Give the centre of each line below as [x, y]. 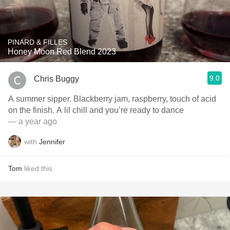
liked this [37, 168]
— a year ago [33, 121]
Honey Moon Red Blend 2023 [62, 52]
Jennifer [52, 141]
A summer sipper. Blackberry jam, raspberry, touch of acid [112, 99]
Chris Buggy [56, 79]
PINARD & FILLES [37, 42]
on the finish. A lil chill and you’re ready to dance [96, 110]
